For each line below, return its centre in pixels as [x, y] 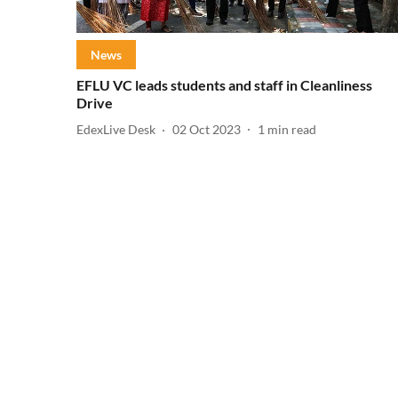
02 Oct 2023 [207, 130]
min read [292, 130]
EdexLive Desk [116, 130]
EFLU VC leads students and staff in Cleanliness [224, 84]
